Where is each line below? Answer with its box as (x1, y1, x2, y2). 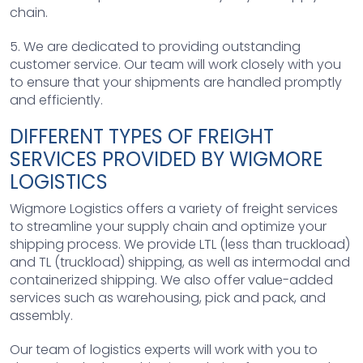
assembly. (10, 305, 73, 325)
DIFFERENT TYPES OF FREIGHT (10, 122, 274, 150)
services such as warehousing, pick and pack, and (10, 288, 326, 307)
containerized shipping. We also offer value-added (10, 270, 333, 289)
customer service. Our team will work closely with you (10, 54, 341, 74)
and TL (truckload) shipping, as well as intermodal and (10, 252, 350, 271)
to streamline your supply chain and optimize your (10, 216, 327, 236)
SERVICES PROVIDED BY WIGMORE (10, 145, 322, 173)
